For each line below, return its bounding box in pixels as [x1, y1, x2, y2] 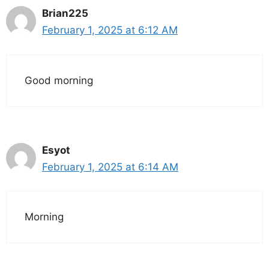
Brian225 [42, 7, 88, 20]
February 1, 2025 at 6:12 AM [42, 24, 178, 37]
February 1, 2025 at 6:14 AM [42, 160, 178, 173]
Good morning [25, 74, 93, 86]
